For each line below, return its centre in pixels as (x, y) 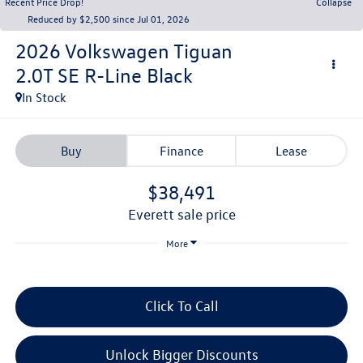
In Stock (44, 98)
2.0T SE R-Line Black (104, 76)
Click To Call (181, 306)
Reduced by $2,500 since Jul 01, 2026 (109, 19)
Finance (181, 150)
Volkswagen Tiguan (148, 51)
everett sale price (186, 214)
